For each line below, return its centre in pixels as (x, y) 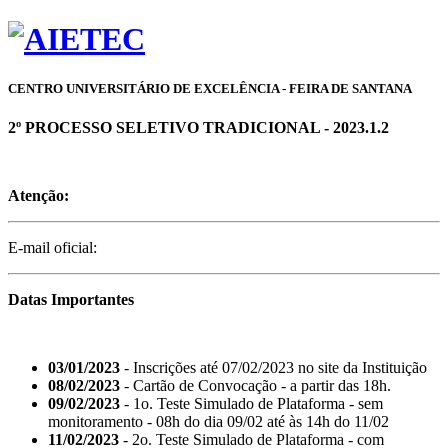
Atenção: (38, 195)
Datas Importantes (71, 299)
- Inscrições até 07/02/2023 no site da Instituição (273, 367)
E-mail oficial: (52, 247)
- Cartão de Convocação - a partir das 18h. (255, 385)
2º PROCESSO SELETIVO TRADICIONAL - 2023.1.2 (198, 127)
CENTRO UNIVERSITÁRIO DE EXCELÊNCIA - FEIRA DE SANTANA (210, 88)
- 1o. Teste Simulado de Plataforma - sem (251, 403)
